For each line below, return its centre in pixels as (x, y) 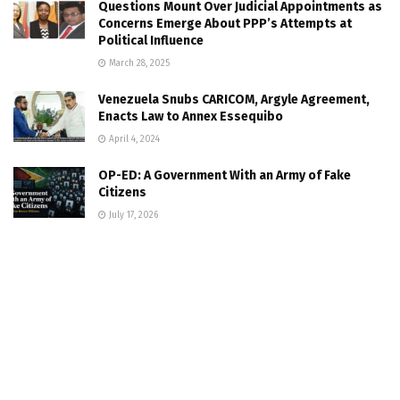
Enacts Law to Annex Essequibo (191, 116)
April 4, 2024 (133, 139)
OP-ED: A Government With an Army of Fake (225, 175)
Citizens (122, 192)
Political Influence (151, 40)
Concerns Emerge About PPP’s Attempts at (225, 23)
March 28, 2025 (138, 63)
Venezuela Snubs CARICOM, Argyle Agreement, (234, 99)
